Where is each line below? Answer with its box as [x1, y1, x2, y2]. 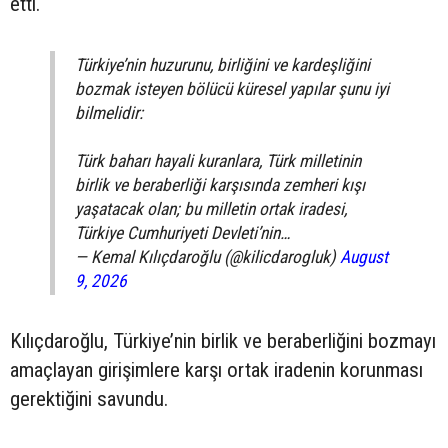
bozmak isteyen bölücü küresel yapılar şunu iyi [75, 79, 389, 100]
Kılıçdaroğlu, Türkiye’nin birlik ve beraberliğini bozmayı [10, 329, 436, 354]
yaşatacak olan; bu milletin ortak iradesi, [75, 199, 347, 220]
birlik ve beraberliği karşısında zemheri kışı [75, 175, 365, 196]
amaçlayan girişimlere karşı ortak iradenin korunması [10, 358, 423, 383]
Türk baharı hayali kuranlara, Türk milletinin [75, 151, 361, 172]
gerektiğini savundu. [10, 387, 168, 412]
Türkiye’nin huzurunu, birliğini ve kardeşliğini [75, 55, 370, 76]
